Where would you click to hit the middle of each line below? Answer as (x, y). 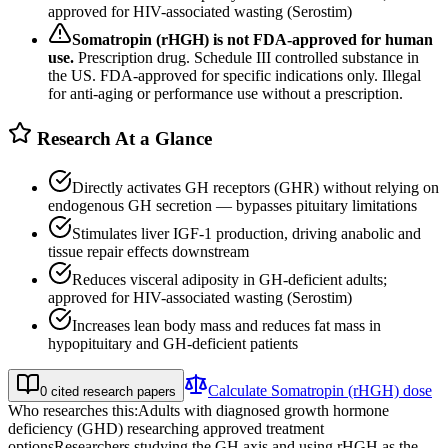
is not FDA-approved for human (321, 39)
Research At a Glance (122, 139)
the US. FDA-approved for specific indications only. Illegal (234, 75)
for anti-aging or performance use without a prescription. (225, 93)
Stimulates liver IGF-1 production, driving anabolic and (246, 233)
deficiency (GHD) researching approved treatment (166, 428)
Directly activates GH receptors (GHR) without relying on (255, 187)
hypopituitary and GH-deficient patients (173, 343)
